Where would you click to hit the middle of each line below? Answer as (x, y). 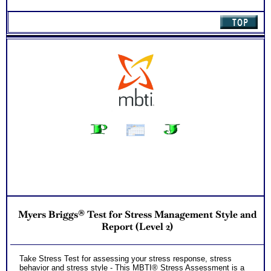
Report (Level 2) (137, 226)
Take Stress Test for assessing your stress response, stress (126, 259)
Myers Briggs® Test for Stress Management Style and (137, 214)
